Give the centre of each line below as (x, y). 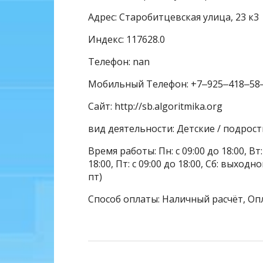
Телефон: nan (119, 61)
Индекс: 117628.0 (127, 39)
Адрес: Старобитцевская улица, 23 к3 (173, 17)
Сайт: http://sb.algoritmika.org (155, 106)
